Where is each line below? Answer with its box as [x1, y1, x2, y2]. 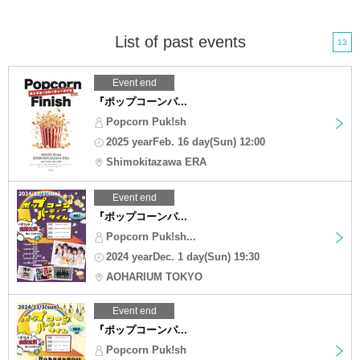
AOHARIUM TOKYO [106, 270, 202, 283]
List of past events [114, 32, 246, 51]
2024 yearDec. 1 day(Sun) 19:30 [106, 250, 260, 263]
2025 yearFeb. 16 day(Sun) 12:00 [106, 135, 265, 148]
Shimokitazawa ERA [106, 155, 207, 168]
